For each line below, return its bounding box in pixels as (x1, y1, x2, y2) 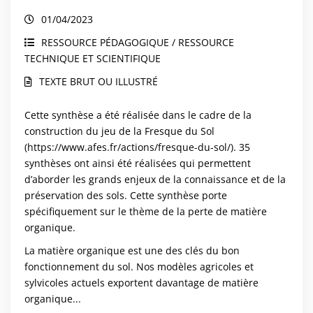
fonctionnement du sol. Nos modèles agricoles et (24, 260, 254, 273)
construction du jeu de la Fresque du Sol (24, 124, 214, 138)
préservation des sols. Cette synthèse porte (24, 189, 227, 202)
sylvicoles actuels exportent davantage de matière (24, 276, 259, 289)
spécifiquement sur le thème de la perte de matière (24, 205, 267, 218)
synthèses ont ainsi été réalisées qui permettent (24, 156, 251, 170)
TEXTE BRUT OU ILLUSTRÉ (39, 75, 158, 88)
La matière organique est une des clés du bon (24, 244, 240, 257)
